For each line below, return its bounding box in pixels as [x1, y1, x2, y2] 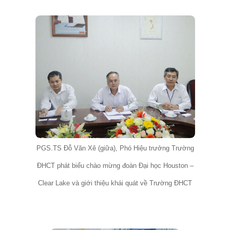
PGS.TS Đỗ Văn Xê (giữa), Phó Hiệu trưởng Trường [36, 144, 194, 152]
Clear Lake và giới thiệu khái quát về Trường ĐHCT [38, 179, 192, 187]
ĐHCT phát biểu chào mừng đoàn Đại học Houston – [36, 162, 194, 169]
